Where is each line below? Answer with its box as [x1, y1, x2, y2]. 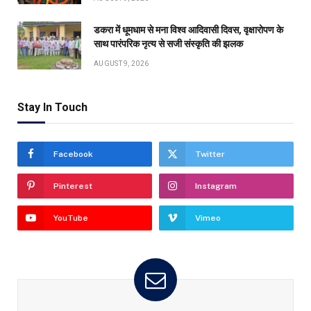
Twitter [195, 149, 225, 159]
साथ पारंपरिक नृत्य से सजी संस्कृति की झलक [94, 37, 243, 49]
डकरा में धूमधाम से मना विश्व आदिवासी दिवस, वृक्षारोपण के [94, 24, 283, 35]
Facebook [53, 149, 93, 159]
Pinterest [53, 180, 92, 191]
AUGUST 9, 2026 [94, 59, 149, 67]
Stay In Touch [17, 100, 87, 114]
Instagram [195, 180, 237, 191]
